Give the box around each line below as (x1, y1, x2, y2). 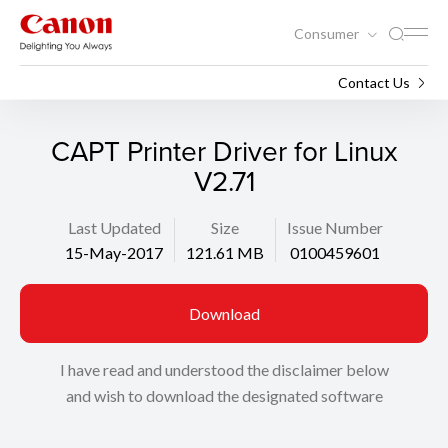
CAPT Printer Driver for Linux (50, 131, 398, 170)
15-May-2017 (65, 243, 163, 262)
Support (20, 73, 71, 91)
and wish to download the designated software (65, 386, 383, 405)
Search (91, 73, 134, 91)
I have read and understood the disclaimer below (59, 360, 389, 379)
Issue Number (287, 218, 383, 237)
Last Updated (67, 218, 161, 237)
